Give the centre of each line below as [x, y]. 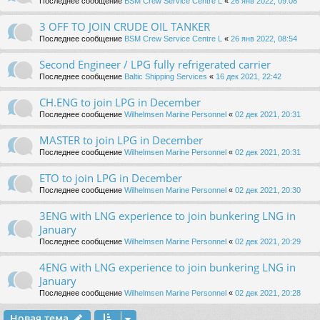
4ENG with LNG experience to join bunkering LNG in [167, 267]
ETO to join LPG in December [111, 178]
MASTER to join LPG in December [121, 140]
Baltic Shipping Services [166, 77]
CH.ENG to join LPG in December [120, 102]
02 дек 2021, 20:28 [268, 293]
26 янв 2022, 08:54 [264, 39]
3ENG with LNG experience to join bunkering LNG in [167, 216]
